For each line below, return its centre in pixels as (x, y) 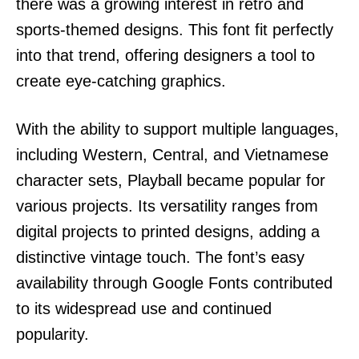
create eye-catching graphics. (121, 81)
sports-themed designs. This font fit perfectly (175, 29)
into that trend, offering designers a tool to (165, 55)
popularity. (52, 334)
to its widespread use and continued (144, 308)
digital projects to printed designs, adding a (168, 231)
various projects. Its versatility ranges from (167, 206)
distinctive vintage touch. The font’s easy (160, 257)
